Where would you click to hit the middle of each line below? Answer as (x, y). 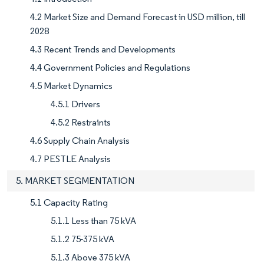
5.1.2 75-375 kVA (82, 239)
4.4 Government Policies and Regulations (110, 67)
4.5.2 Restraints (81, 122)
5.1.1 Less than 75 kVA (93, 220)
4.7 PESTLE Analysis (70, 159)
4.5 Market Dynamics (71, 85)
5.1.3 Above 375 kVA (90, 257)
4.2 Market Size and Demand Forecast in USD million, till (138, 16)
